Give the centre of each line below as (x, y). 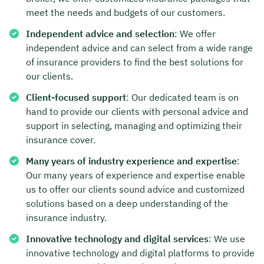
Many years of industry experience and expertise (131, 161)
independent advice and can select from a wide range (139, 47)
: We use (227, 238)
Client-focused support (76, 97)
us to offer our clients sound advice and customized (135, 189)
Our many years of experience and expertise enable (136, 175)
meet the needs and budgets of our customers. (126, 12)
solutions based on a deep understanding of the (127, 203)
